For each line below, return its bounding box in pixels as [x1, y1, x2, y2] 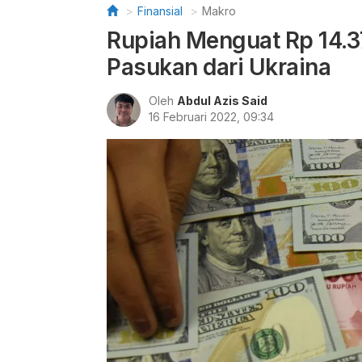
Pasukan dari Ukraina [107, 53, 330, 81]
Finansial [137, 4, 183, 18]
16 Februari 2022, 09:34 [149, 110, 274, 124]
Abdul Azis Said [177, 94, 267, 107]
